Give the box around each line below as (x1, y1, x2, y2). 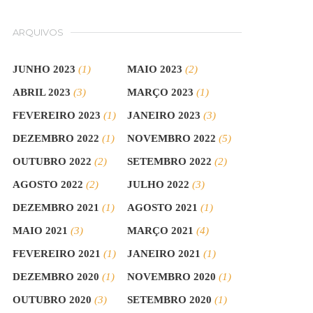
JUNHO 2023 (13, 64, 76, 75)
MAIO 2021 (13, 225, 68, 236)
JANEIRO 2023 (127, 110, 201, 121)
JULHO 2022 (127, 179, 190, 190)
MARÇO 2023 (127, 87, 194, 98)
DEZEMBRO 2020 (13, 271, 100, 282)
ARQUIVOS (13, 27, 64, 38)
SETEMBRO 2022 (127, 156, 212, 167)
